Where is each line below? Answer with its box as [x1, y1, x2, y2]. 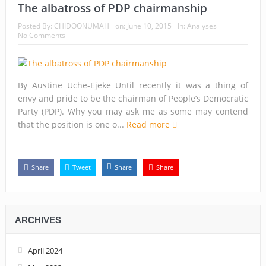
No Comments [17, 30, 65, 40]
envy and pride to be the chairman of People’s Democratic [17, 92, 249, 104]
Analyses [186, 20, 217, 31]
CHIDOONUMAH [53, 20, 109, 31]
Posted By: [17, 20, 54, 31]
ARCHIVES [14, 215, 61, 226]
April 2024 [27, 245, 62, 256]
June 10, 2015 [126, 20, 172, 31]
